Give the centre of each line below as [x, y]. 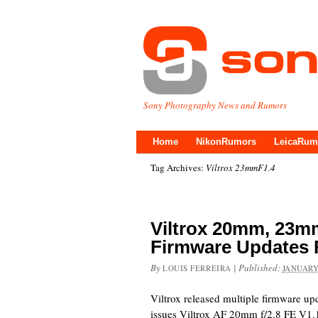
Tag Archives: [178, 168]
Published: [260, 268]
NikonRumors [226, 142]
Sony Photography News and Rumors [215, 105]
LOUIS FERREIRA [197, 268]
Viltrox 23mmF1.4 [241, 168]
